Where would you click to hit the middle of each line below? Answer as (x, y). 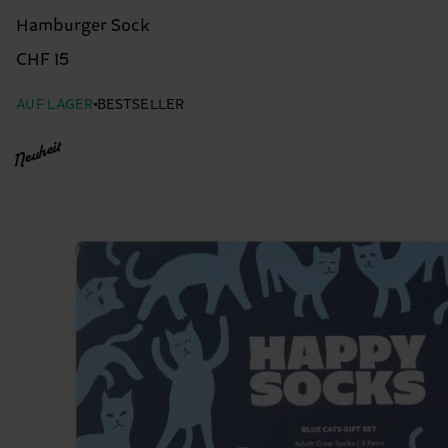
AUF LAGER (55, 105)
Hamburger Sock (83, 26)
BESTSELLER (140, 105)
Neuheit (36, 156)
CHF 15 (42, 60)
